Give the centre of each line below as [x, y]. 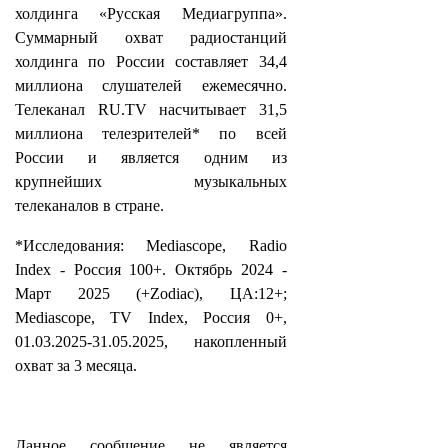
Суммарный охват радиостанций [151, 37]
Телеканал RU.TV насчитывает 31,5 [151, 109]
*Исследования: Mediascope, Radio [151, 245]
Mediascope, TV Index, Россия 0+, [151, 317]
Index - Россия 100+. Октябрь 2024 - [151, 269]
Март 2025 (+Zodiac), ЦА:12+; [151, 293]
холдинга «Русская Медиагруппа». [151, 13]
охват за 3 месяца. [76, 365]
